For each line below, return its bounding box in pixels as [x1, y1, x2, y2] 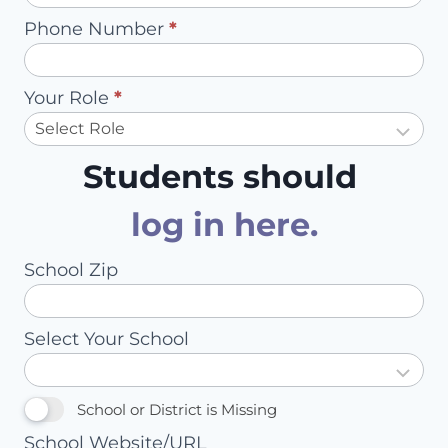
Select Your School [24, 328, 189, 351]
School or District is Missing [77, 399, 277, 419]
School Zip [24, 259, 118, 282]
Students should [82, 157, 366, 197]
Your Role [24, 87, 114, 110]
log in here [130, 205, 310, 245]
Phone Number [24, 18, 169, 41]
